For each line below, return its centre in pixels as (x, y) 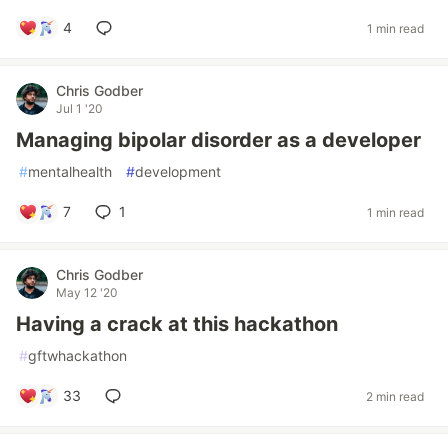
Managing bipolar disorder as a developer (218, 140)
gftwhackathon (77, 355)
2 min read (395, 396)
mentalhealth (70, 171)
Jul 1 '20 (79, 108)
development (178, 171)
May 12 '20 (87, 292)
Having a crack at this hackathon (177, 324)
